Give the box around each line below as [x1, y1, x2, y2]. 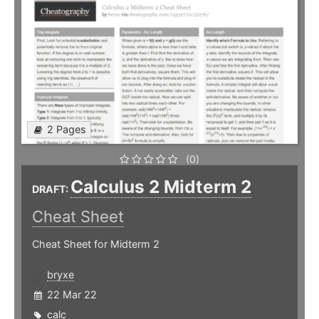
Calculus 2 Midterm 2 [70, 176, 251, 198]
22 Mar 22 [47, 288, 97, 301]
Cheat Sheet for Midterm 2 [32, 238, 159, 251]
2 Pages [47, 123, 86, 136]
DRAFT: [32, 183, 70, 196]
